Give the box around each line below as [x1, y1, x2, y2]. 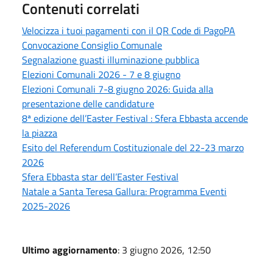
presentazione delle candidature [22, 96, 154, 112]
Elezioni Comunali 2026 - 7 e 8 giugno [22, 67, 180, 82]
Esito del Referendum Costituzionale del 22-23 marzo [22, 140, 244, 155]
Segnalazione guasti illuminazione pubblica [22, 52, 199, 68]
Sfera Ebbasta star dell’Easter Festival [22, 169, 179, 185]
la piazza [22, 126, 57, 141]
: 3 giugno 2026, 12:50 [118, 243, 211, 258]
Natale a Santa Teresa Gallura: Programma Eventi [22, 184, 227, 199]
